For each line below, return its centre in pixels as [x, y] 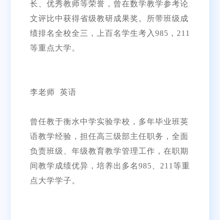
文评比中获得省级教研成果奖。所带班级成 [109, 18]
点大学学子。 [55, 180]
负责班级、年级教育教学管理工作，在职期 [109, 151]
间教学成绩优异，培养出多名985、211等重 [110, 165]
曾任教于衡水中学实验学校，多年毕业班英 [109, 121]
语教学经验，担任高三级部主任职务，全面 [109, 136]
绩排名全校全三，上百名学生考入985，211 [110, 33]
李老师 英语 [53, 92]
